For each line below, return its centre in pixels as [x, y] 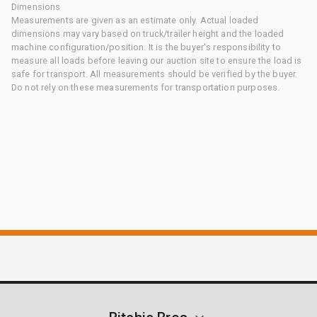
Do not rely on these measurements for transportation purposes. [146, 87]
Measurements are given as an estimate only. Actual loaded [135, 20]
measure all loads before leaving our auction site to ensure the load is [157, 60]
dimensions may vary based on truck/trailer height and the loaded [148, 33]
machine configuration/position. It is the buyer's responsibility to [146, 47]
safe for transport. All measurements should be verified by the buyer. [155, 74]
